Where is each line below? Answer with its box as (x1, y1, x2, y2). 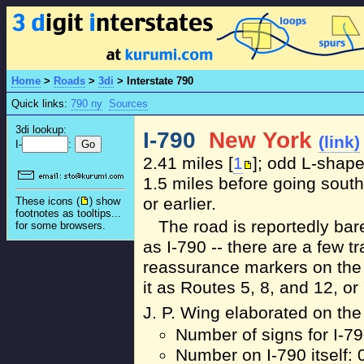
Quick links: (11, 97, 71, 110)
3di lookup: (15, 123, 67, 136)
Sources (109, 97, 148, 110)
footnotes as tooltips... (15, 207, 121, 220)
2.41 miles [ (143, 154, 233, 173)
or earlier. (143, 194, 216, 214)
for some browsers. (15, 219, 106, 232)
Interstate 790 (127, 75, 193, 87)
